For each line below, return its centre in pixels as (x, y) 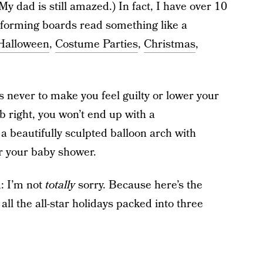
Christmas (169, 44)
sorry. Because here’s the (140, 185)
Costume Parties (96, 44)
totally (61, 185)
